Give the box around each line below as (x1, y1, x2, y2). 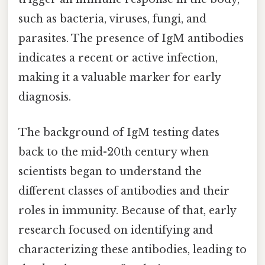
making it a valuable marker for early (18, 71, 221, 85)
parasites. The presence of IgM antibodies (18, 32, 244, 46)
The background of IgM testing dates (18, 125, 219, 139)
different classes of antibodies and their (18, 184, 230, 198)
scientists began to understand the (18, 164, 202, 178)
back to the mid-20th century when (18, 145, 209, 159)
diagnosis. (18, 91, 71, 104)
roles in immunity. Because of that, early (18, 203, 236, 217)
